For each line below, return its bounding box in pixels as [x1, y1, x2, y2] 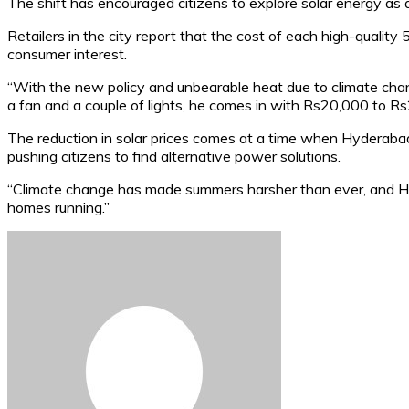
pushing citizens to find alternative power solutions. [7, 146, 341, 165]
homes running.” [7, 197, 110, 216]
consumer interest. [7, 44, 127, 63]
